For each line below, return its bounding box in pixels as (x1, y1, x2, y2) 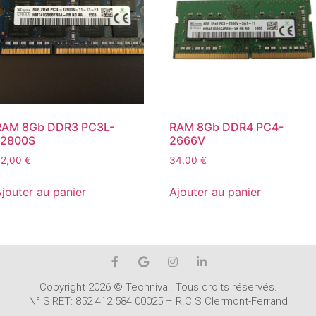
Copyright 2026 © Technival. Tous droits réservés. (39, 281, 277, 294)
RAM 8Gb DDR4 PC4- (169, 120, 284, 135)
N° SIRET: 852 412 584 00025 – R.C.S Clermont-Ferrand (28, 295, 288, 308)
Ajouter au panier (169, 185, 262, 200)
